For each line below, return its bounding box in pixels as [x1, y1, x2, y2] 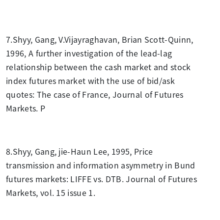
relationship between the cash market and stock [6, 60, 191, 73]
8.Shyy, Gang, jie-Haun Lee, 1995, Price [6, 145, 153, 157]
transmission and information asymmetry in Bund [6, 159, 195, 171]
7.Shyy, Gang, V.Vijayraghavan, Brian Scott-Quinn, [6, 33, 193, 45]
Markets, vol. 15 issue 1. [6, 186, 96, 198]
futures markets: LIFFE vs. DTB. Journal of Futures [6, 172, 197, 185]
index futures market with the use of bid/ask [6, 74, 175, 86]
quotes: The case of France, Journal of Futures [6, 88, 184, 100]
